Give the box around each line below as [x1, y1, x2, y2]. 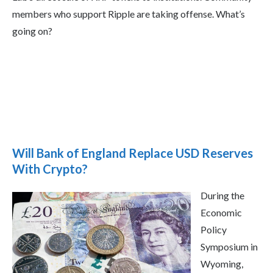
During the [200, 190, 244, 202]
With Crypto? [12, 161, 88, 177]
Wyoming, [200, 258, 243, 270]
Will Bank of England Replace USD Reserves [12, 146, 253, 161]
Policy [200, 224, 227, 236]
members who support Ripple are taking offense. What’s [12, 8, 245, 20]
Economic [200, 207, 242, 219]
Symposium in [200, 241, 258, 253]
